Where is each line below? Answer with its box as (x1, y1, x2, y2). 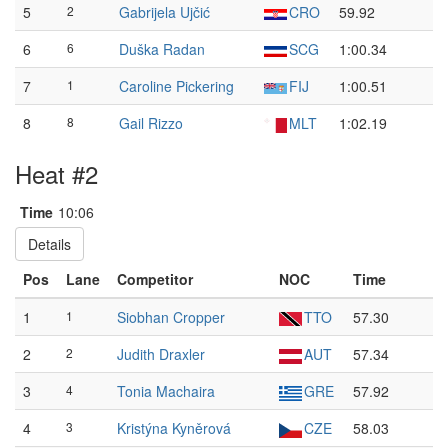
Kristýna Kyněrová (117, 418, 231, 438)
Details (28, 234, 71, 254)
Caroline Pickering (119, 76, 234, 96)
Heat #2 (15, 156, 98, 191)
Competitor (117, 269, 193, 289)
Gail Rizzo (119, 113, 183, 133)
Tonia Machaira (117, 381, 215, 401)
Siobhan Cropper (117, 307, 225, 327)
